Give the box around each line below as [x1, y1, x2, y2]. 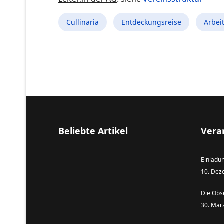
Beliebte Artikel [58, 125, 128, 137]
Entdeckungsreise [121, 17, 181, 27]
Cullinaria [66, 17, 99, 27]
